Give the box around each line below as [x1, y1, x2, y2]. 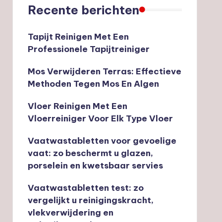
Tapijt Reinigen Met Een [27, 31, 129, 42]
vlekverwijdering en [27, 207, 113, 218]
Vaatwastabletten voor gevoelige [27, 135, 176, 146]
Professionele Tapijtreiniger [27, 43, 150, 55]
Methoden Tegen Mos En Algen [27, 78, 159, 89]
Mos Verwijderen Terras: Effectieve [27, 65, 181, 77]
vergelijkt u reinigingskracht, [27, 194, 154, 206]
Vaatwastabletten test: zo [27, 182, 144, 193]
